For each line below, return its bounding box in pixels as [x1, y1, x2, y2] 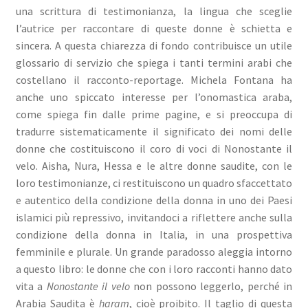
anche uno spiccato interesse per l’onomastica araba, [15, 89, 293, 104]
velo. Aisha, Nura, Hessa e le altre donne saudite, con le [15, 158, 293, 173]
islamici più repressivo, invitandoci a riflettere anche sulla [15, 210, 293, 224]
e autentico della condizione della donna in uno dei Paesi [15, 192, 293, 207]
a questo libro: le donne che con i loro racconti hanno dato [15, 261, 293, 276]
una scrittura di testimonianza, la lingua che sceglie [15, 3, 293, 18]
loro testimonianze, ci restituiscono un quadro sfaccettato [15, 175, 293, 190]
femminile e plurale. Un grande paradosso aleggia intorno [15, 244, 293, 258]
